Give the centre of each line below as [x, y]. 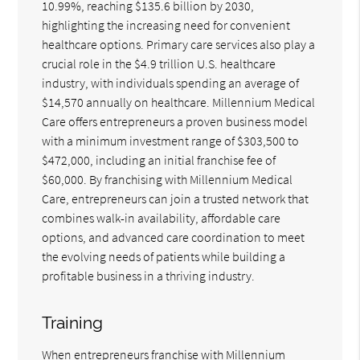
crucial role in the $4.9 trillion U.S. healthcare [159, 63]
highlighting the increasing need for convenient [166, 25]
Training [73, 322]
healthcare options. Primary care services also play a [179, 44]
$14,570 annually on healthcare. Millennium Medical [179, 102]
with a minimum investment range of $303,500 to [171, 140]
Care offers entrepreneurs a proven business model [175, 121]
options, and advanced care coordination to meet [174, 237]
